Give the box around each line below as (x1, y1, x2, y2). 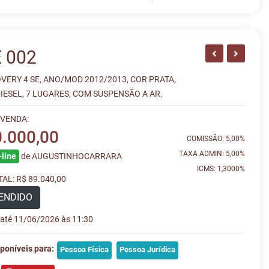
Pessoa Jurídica (119, 245, 176, 255)
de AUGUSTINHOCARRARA (21, 151, 122, 161)
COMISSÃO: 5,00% (186, 134, 245, 143)
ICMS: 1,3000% (196, 165, 245, 173)
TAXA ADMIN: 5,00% (178, 150, 245, 158)
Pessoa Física (60, 245, 109, 255)
